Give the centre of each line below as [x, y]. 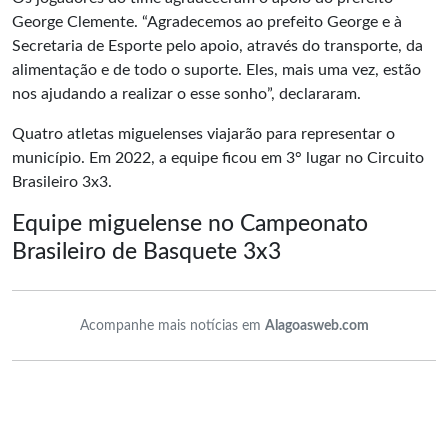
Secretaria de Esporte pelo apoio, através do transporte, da [217, 46]
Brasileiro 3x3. [62, 182]
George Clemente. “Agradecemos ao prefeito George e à [207, 22]
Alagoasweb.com [316, 325]
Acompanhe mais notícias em [172, 325]
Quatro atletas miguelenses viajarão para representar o [203, 134]
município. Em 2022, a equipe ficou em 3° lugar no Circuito [218, 158]
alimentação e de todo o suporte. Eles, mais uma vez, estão [216, 70]
